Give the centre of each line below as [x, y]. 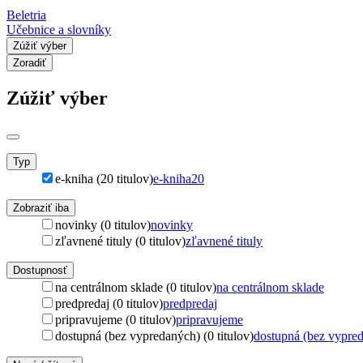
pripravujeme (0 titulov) [115, 319]
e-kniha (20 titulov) [104, 178]
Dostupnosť [40, 270]
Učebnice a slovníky [59, 29]
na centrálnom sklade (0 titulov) [136, 287]
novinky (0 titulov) [103, 224]
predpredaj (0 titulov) [109, 303]
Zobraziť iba [41, 207]
